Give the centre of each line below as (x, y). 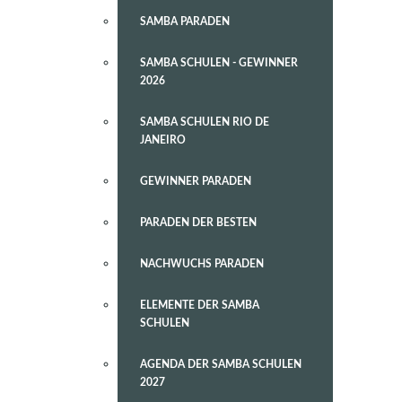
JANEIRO (163, 140)
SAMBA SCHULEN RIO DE (205, 122)
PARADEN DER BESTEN (198, 223)
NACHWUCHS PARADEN (202, 264)
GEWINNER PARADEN (196, 181)
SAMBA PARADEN (185, 22)
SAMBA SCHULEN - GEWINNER (219, 63)
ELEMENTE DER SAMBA (200, 305)
